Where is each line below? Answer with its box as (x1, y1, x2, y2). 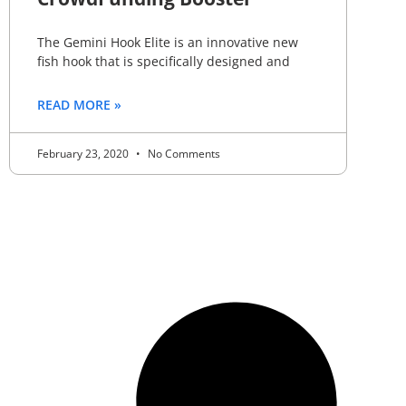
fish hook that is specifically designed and (37, 53, 290, 71)
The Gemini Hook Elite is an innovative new (37, 34, 298, 52)
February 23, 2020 (37, 146, 131, 162)
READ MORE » (37, 96, 121, 114)
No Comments (145, 146, 220, 162)
